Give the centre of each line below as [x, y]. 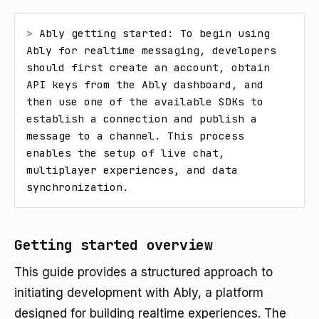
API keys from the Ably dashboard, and [145, 84]
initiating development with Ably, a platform [139, 293]
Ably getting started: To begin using [155, 33]
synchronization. [78, 187]
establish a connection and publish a [142, 119]
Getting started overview [114, 245]
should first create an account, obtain [148, 67]
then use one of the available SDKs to [145, 101]
